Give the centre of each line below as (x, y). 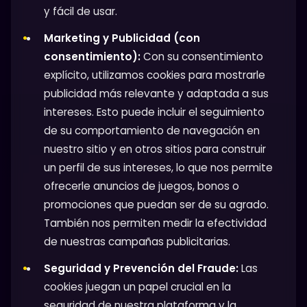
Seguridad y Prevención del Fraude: (141, 268)
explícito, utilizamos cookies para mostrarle (155, 75)
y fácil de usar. (81, 11)
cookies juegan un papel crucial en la (137, 286)
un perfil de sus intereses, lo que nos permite (158, 167)
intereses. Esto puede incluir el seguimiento (154, 112)
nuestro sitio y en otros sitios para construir (155, 149)
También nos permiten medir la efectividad (155, 223)
